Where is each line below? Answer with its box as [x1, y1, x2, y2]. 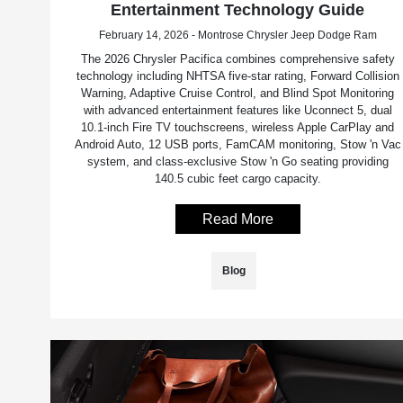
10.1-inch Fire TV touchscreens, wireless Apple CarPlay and [81, 121, 395, 135]
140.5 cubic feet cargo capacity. [154, 172, 321, 186]
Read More [201, 211, 273, 228]
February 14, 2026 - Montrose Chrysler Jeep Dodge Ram [98, 29, 377, 42]
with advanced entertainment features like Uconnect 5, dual [83, 103, 392, 118]
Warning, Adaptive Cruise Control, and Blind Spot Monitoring [81, 86, 395, 101]
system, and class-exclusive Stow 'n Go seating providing [86, 155, 389, 169]
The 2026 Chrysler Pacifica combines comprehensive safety [80, 52, 395, 67]
